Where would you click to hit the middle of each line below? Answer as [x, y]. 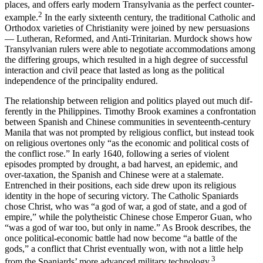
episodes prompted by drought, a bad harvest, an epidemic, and [121, 164]
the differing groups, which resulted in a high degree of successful [126, 59]
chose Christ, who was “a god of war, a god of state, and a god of [126, 206]
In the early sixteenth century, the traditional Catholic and [149, 17]
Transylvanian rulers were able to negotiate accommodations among [130, 49]
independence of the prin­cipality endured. [81, 80]
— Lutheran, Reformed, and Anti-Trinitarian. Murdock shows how [129, 38]
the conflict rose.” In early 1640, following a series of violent [117, 153]
